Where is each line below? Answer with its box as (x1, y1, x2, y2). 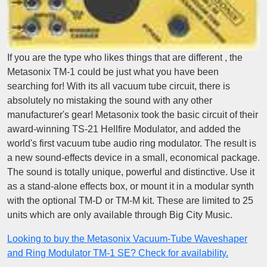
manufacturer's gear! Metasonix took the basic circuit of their (7, 109, 258, 120)
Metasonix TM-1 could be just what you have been (7, 66, 219, 77)
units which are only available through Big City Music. (7, 209, 232, 220)
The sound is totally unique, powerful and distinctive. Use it (7, 166, 254, 177)
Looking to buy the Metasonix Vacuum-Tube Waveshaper (7, 233, 247, 244)
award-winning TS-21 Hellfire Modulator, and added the (7, 123, 241, 134)
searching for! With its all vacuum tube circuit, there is (7, 80, 230, 91)
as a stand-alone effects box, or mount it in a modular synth (7, 181, 254, 191)
